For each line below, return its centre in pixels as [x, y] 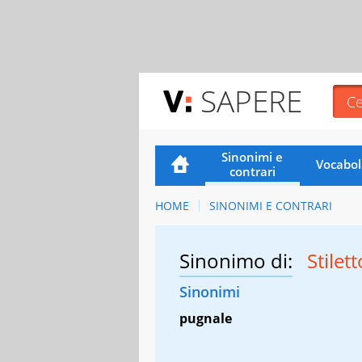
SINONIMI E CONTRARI [270, 205]
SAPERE [251, 101]
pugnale [206, 318]
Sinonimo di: [236, 260]
